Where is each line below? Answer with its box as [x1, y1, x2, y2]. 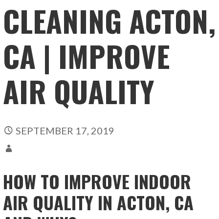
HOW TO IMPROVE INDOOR [3, 168, 192, 194]
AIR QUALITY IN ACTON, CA [3, 189, 194, 215]
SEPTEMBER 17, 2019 [16, 124, 115, 136]
